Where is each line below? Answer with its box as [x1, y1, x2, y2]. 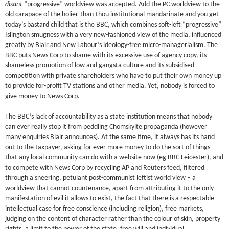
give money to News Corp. [5, 93, 80, 100]
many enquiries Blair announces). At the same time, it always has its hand [5, 133, 215, 141]
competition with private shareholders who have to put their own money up [5, 72, 222, 79]
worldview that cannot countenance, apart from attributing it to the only [5, 185, 214, 192]
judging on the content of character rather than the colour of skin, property [5, 215, 221, 222]
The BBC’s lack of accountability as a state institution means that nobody [5, 113, 213, 120]
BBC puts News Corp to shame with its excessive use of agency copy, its [5, 52, 207, 59]
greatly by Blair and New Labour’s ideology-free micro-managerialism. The [5, 41, 218, 49]
